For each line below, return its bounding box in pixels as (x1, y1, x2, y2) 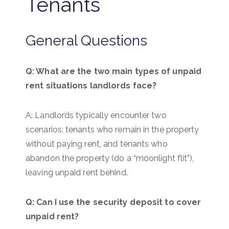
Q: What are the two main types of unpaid (26, 66, 202, 76)
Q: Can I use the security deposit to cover (26, 197, 201, 207)
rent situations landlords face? (26, 80, 157, 90)
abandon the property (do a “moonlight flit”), (26, 153, 194, 163)
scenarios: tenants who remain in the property (26, 124, 199, 134)
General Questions (26, 32, 147, 49)
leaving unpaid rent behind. (26, 167, 128, 177)
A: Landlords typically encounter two (26, 110, 167, 120)
